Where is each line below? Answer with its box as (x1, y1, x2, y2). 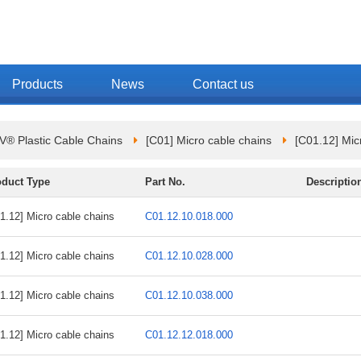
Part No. (145, 176, 185, 188)
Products (12, 77, 63, 91)
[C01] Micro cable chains (146, 134, 272, 147)
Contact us (193, 77, 254, 91)
